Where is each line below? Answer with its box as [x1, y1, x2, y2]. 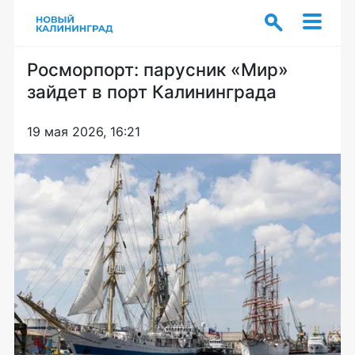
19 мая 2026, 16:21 [27, 124, 140, 139]
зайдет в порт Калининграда [27, 81, 277, 102]
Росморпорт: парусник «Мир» [27, 59, 288, 80]
